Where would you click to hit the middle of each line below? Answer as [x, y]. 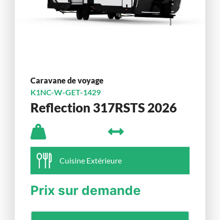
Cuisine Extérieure [91, 161]
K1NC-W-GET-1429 [66, 92]
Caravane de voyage [67, 81]
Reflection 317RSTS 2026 [104, 107]
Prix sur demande [86, 191]
